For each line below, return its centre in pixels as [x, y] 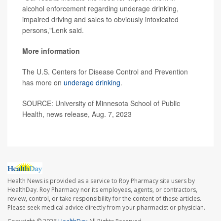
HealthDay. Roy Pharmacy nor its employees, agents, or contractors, [102, 189]
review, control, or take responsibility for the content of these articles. [104, 198]
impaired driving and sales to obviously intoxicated [100, 19]
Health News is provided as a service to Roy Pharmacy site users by [101, 181]
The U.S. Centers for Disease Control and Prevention [105, 72]
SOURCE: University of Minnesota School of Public [101, 103]
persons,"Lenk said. [53, 30]
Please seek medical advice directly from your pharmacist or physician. [106, 207]
